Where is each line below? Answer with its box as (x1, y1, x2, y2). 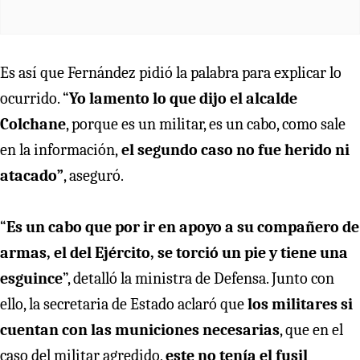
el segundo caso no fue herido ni (118, 140, 350, 159)
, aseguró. (63, 166, 124, 185)
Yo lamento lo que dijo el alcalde (69, 88, 297, 108)
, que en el (280, 320, 343, 339)
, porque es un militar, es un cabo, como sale (66, 114, 346, 133)
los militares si (247, 294, 353, 313)
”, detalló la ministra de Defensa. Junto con (63, 268, 334, 288)
